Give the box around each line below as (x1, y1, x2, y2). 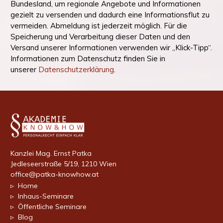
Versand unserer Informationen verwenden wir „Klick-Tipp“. (10, 42, 212, 52)
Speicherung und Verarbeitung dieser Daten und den (10, 31, 190, 41)
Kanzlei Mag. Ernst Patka (10, 149, 92, 158)
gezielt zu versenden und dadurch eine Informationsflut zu (10, 9, 210, 19)
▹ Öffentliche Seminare (10, 202, 87, 211)
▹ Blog (10, 213, 33, 222)
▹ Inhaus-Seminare (10, 192, 74, 201)
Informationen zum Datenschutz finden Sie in (10, 53, 165, 63)
